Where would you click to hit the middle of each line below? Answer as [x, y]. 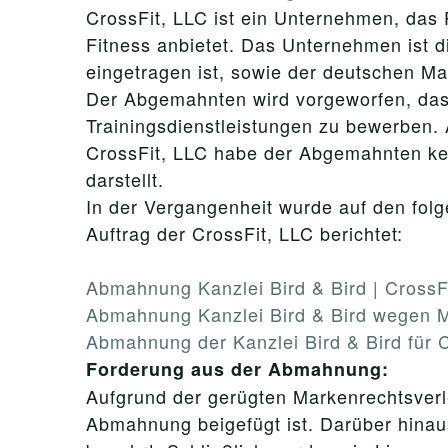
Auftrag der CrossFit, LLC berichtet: [244, 233]
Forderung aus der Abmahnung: [237, 369]
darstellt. [125, 179]
